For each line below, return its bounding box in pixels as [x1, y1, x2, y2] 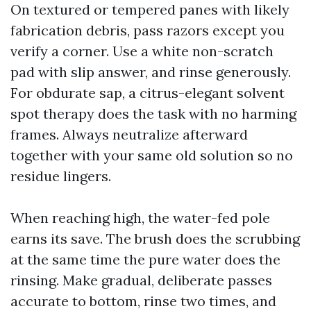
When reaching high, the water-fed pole [10, 209, 270, 226]
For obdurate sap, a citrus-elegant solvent [10, 84, 285, 101]
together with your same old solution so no [10, 146, 293, 164]
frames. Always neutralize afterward [10, 126, 248, 143]
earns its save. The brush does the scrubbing [10, 230, 300, 247]
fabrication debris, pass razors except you [10, 22, 285, 39]
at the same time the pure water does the [10, 251, 280, 268]
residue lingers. [10, 167, 111, 185]
